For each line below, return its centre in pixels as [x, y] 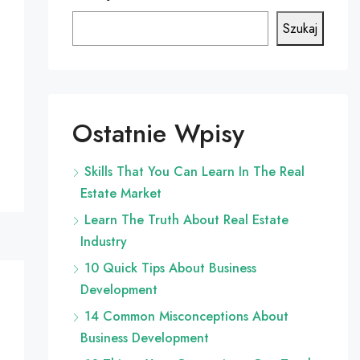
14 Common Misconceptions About [186, 316]
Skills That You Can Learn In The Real [194, 172]
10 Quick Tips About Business [170, 268]
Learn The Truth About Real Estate [186, 220]
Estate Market [121, 193]
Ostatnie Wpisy [158, 133]
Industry [103, 241]
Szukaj [300, 29]
